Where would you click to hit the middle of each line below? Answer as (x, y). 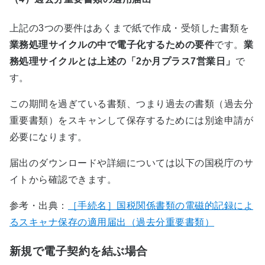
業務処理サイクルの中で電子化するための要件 (112, 44)
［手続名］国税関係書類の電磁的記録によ (161, 205)
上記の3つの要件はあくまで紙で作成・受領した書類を (129, 28)
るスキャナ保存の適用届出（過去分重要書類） (112, 222)
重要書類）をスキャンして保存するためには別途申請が (132, 120)
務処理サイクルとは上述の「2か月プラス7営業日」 (122, 61)
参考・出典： (39, 205)
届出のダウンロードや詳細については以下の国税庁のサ (131, 163)
